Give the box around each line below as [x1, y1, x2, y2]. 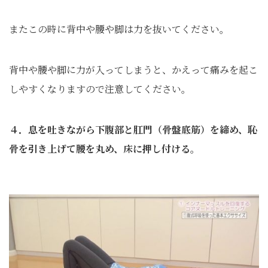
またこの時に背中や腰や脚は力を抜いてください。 [9, 22, 229, 36]
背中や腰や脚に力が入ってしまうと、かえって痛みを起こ [9, 63, 258, 77]
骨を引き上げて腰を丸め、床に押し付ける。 [9, 142, 200, 156]
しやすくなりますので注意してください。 [9, 82, 191, 96]
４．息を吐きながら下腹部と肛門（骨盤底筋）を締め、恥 [9, 123, 257, 136]
